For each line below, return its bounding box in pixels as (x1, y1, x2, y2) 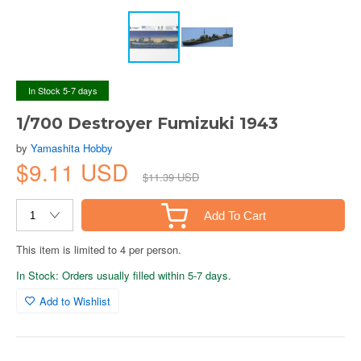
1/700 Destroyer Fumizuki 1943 (16, 114, 278, 133)
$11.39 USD (143, 169, 199, 185)
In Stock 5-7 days (27, 84, 98, 97)
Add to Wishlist (39, 293, 110, 309)
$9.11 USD (16, 156, 135, 188)
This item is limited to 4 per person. (16, 242, 181, 257)
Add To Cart (203, 208, 266, 222)
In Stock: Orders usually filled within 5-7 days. (16, 268, 231, 283)
